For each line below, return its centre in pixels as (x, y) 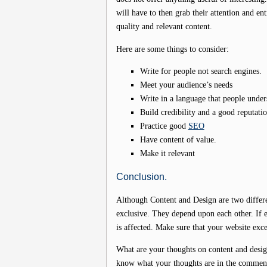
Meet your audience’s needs (186, 85)
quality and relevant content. (164, 27)
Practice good (164, 126)
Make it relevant (167, 153)
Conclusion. (141, 176)
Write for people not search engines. (201, 71)
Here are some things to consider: (172, 49)
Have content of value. (178, 140)
